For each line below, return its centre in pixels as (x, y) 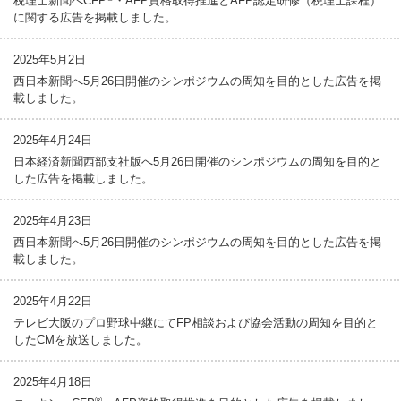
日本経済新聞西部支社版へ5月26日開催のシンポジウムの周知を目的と (197, 162)
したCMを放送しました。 (81, 340)
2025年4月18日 (53, 382)
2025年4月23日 (53, 221)
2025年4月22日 (53, 301)
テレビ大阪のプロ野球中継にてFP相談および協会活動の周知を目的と (196, 323)
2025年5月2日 (50, 60)
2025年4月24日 (53, 140)
